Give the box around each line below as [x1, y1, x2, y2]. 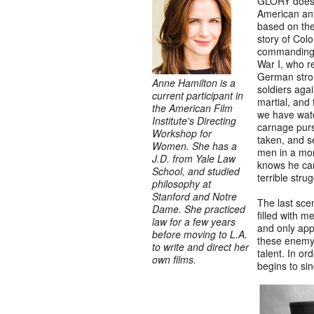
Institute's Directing [152, 114, 236, 128]
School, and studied [152, 164, 240, 178]
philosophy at [152, 177, 211, 191]
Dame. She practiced [152, 202, 245, 216]
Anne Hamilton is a [152, 76, 235, 90]
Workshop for [152, 126, 212, 140]
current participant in [152, 88, 243, 102]
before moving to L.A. [152, 227, 247, 241]
